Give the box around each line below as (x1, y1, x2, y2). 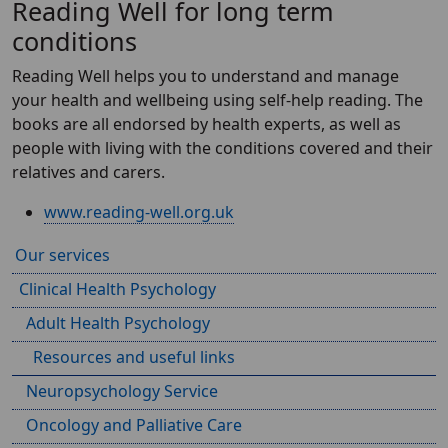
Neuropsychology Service (26, 380, 218, 402)
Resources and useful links (33, 346, 235, 368)
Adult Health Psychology (26, 312, 210, 334)
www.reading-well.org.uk (44, 201, 234, 223)
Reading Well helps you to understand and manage (12, 65, 399, 87)
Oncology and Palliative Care (26, 414, 242, 436)
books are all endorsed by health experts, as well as (12, 113, 401, 135)
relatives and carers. (12, 161, 165, 183)
